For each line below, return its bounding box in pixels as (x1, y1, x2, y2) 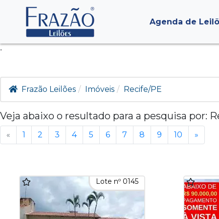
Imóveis (85, 85, 114, 94)
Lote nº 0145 (94, 177, 140, 186)
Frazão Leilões (22, 85, 76, 94)
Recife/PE (124, 85, 162, 94)
